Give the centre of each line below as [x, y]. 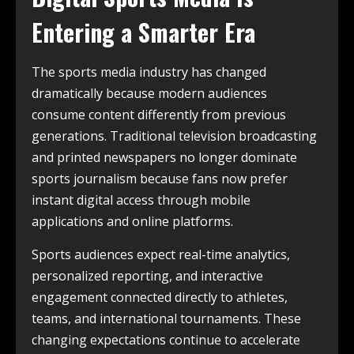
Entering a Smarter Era [143, 32]
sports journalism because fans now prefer [160, 178]
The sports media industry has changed [149, 72]
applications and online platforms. [132, 221]
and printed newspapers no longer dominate [164, 157]
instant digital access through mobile [141, 200]
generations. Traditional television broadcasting [174, 136]
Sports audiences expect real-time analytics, [161, 254]
